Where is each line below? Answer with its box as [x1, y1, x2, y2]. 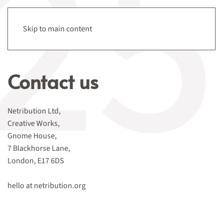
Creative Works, [7, 118, 60, 129]
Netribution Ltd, [7, 106, 61, 116]
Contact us [7, 68, 99, 95]
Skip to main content [23, 23, 92, 34]
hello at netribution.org [7, 180, 86, 191]
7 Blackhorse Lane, [7, 143, 70, 154]
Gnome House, [7, 130, 57, 141]
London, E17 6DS [7, 155, 64, 166]
